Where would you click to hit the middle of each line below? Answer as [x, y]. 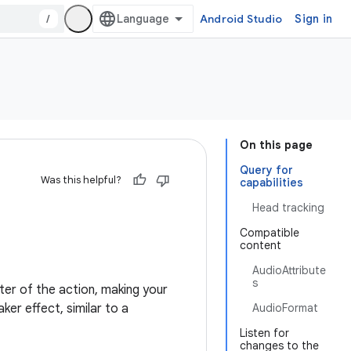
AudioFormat [285, 308]
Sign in [313, 19]
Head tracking [288, 208]
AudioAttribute [289, 270]
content [261, 245]
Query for [266, 170]
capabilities [271, 183]
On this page [276, 145]
